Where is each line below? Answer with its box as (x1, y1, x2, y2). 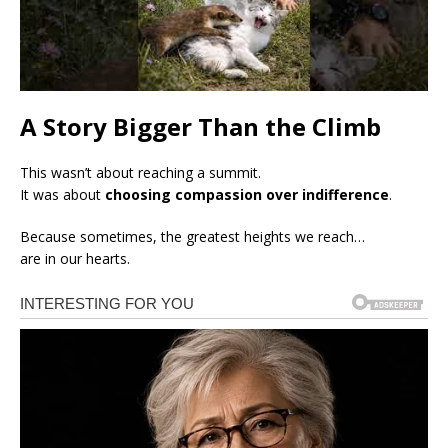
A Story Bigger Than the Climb (20, 109, 381, 143)
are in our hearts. (20, 248, 130, 268)
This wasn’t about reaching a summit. (20, 162, 261, 182)
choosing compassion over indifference (105, 184, 389, 204)
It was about (20, 184, 105, 204)
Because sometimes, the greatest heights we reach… (20, 226, 365, 246)
